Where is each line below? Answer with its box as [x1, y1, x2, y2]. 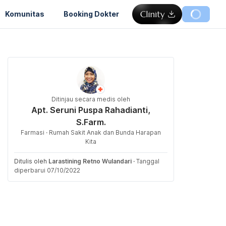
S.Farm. [76, 117, 106, 127]
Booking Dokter [64, 9, 119, 18]
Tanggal [136, 157, 159, 165]
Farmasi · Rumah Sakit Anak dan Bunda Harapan [21, 129, 161, 136]
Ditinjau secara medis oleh [51, 95, 130, 103]
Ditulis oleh [14, 157, 48, 165]
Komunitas [5, 9, 44, 18]
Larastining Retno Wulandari [48, 157, 132, 165]
